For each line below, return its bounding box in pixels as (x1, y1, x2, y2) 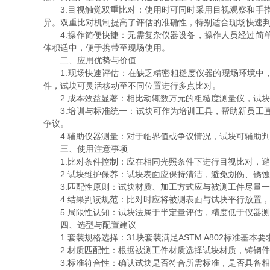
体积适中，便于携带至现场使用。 (43, 43, 170, 52)
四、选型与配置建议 (43, 220, 136, 230)
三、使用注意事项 (43, 144, 128, 154)
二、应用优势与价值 (43, 55, 136, 65)
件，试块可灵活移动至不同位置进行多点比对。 (43, 81, 221, 90)
